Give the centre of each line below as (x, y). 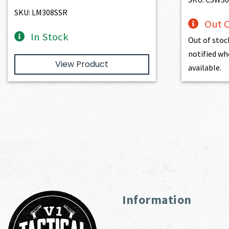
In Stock (50, 37)
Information (157, 199)
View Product (82, 64)
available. (204, 67)
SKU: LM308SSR (41, 12)
